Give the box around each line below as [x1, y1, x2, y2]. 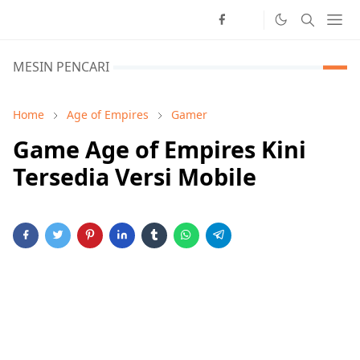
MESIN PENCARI [13, 58, 109, 76]
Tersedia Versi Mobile [13, 161, 256, 192]
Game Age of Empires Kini [13, 133, 306, 165]
